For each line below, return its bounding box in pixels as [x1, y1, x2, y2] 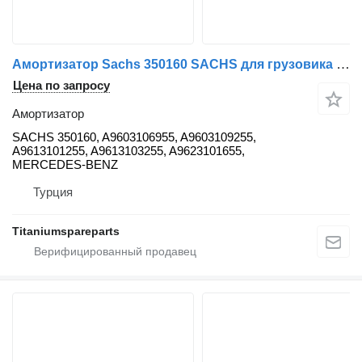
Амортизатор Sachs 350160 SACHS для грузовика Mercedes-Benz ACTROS [336, 56, 350, 72]
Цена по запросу [13, 78, 110, 92]
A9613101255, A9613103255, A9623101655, [12, 143, 245, 158]
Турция [33, 184, 73, 199]
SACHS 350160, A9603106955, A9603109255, [12, 129, 256, 144]
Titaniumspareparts [12, 224, 120, 238]
